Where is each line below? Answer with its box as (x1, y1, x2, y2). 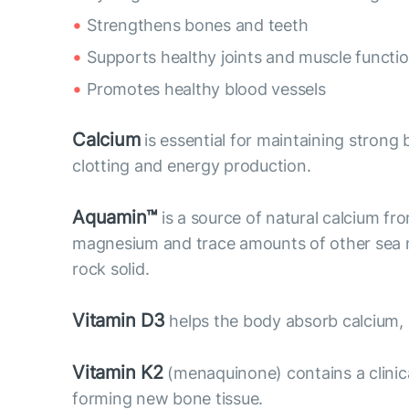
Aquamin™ (72, 205, 158, 228)
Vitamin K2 (72, 361, 163, 383)
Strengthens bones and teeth (87, 15, 309, 35)
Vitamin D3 (72, 309, 165, 331)
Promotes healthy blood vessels (87, 79, 326, 99)
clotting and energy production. (72, 155, 311, 175)
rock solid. (72, 258, 150, 278)
